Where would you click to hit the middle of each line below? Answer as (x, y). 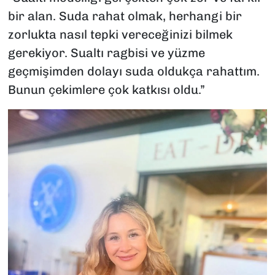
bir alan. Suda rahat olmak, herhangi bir (125, 16)
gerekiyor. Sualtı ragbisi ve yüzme (106, 52)
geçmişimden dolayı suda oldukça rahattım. (134, 71)
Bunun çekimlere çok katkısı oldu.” (106, 89)
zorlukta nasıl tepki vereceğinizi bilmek (120, 34)
